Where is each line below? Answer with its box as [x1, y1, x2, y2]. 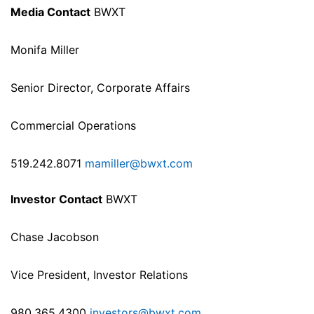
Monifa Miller [11, 43, 79, 57]
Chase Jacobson [11, 230, 99, 245]
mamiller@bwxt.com [85, 156, 193, 171]
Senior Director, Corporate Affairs [11, 81, 190, 95]
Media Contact [11, 5, 90, 20]
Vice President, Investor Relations [11, 268, 188, 282]
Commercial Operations [11, 118, 136, 133]
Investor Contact [11, 192, 102, 207]
